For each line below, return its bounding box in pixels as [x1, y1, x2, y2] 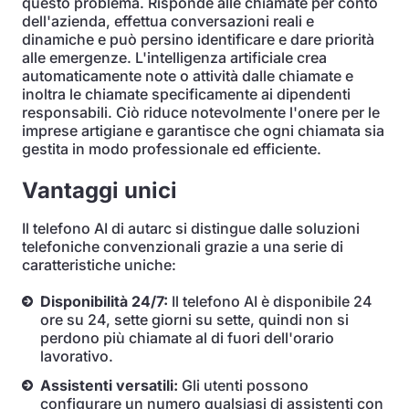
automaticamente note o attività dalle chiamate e [22, 67, 353, 85]
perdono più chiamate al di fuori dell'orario [40, 329, 334, 347]
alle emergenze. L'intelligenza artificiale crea [22, 48, 327, 67]
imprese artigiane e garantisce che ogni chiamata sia [22, 121, 384, 140]
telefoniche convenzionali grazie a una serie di [22, 237, 343, 256]
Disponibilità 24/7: [40, 292, 168, 310]
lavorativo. [40, 347, 113, 365]
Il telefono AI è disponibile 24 [168, 292, 372, 310]
